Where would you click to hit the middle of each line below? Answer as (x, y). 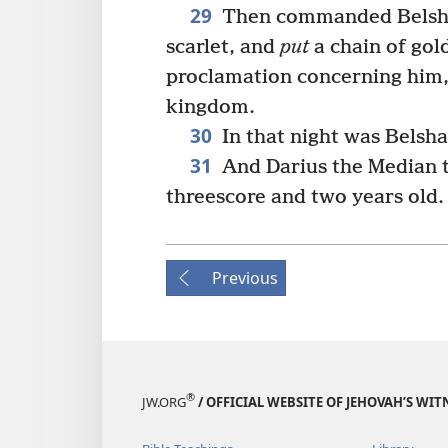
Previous (245, 277)
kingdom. (210, 107)
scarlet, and (223, 47)
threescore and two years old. (305, 197)
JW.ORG (164, 401)
